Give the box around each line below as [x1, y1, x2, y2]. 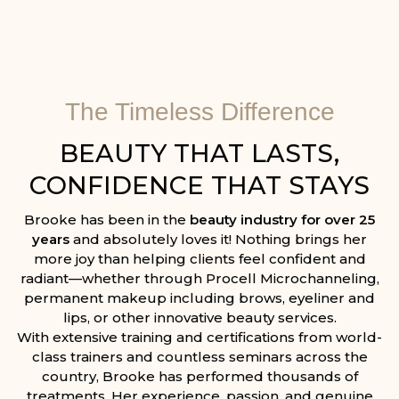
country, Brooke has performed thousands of [41, 368, 358, 386]
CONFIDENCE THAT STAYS [29, 170, 370, 201]
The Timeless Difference [64, 98, 335, 126]
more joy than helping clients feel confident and [33, 250, 366, 268]
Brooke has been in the [24, 211, 190, 229]
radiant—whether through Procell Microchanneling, [20, 270, 379, 288]
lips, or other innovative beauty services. [62, 309, 337, 327]
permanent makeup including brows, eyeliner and [24, 289, 375, 307]
